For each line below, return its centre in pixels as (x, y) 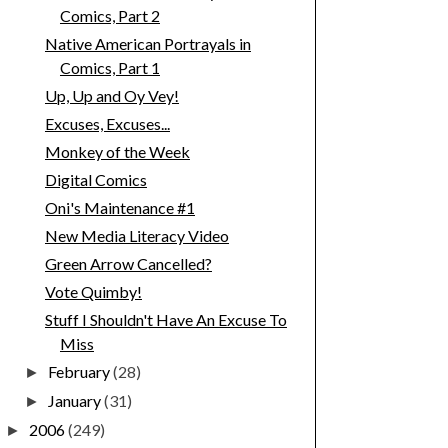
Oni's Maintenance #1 (119, 208)
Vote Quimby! (93, 292)
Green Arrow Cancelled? (128, 264)
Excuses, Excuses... (107, 124)
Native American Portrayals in (147, 44)
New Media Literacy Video (136, 236)
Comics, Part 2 (109, 16)
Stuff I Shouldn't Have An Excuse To (165, 320)
